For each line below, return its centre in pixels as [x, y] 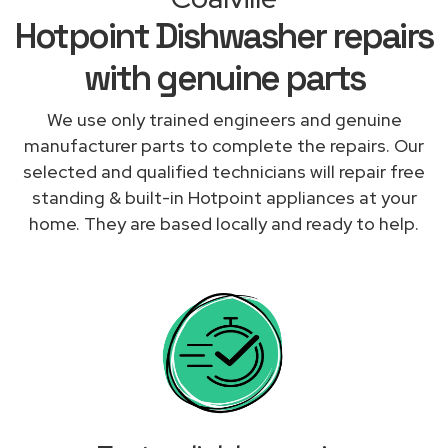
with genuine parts [224, 77]
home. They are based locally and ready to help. [224, 223]
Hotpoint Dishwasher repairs [224, 35]
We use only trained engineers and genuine [224, 119]
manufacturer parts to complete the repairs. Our [224, 145]
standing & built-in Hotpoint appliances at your [224, 197]
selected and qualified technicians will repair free [224, 171]
